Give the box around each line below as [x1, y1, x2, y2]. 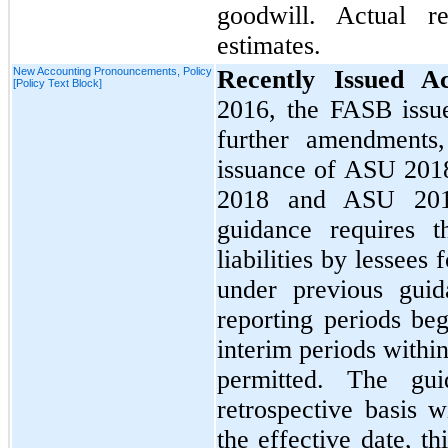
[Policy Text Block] [13, 76, 102, 89]
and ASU [269, 184, 414, 214]
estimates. [217, 30, 321, 60]
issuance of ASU [217, 154, 404, 184]
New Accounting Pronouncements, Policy [13, 64, 212, 77]
